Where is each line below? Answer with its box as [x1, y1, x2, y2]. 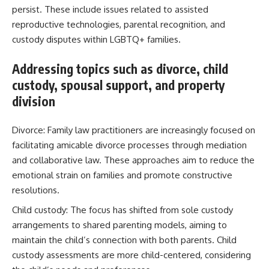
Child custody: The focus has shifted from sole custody [12, 204, 233, 216]
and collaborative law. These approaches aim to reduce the [12, 154, 255, 166]
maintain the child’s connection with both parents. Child [12, 234, 237, 246]
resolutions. [12, 184, 59, 196]
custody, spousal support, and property [12, 76, 225, 93]
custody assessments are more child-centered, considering [12, 249, 251, 261]
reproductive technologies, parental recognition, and [12, 19, 225, 30]
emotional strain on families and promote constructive [12, 169, 232, 181]
